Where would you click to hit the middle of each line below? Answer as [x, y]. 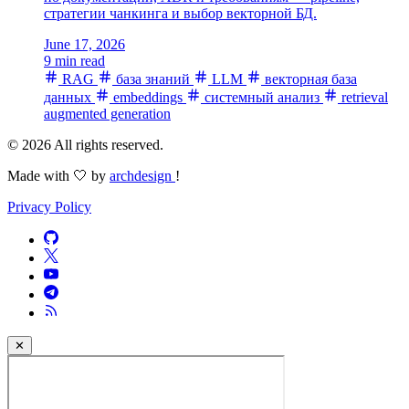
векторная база [309, 79]
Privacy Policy [49, 206]
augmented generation [107, 113]
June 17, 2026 [84, 44]
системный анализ [260, 97]
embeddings [146, 97]
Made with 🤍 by [58, 175]
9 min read [74, 60]
